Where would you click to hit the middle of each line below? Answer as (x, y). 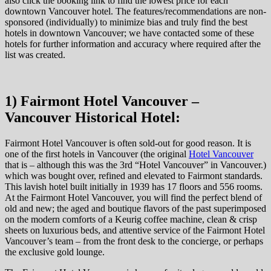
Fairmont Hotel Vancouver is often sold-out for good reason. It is (128, 143)
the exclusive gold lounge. (55, 252)
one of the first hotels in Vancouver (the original (97, 154)
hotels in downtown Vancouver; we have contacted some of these (129, 33)
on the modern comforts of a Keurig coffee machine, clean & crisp (131, 220)
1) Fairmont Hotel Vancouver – (102, 101)
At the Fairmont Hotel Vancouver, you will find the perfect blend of (133, 198)
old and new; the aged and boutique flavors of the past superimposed (135, 209)
